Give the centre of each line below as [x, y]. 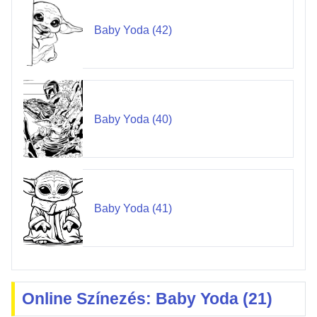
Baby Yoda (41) [133, 208]
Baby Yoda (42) [133, 30]
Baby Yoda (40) [133, 119]
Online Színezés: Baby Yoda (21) [147, 299]
